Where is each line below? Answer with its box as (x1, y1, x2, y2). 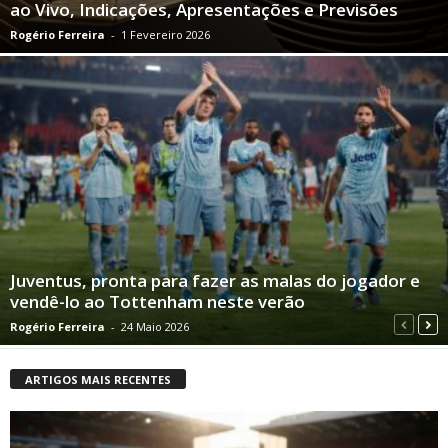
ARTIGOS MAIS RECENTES (25, 372, 171, 388)
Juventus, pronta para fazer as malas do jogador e (10, 269, 420, 293)
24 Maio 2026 (121, 319, 189, 335)
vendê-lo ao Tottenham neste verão (10, 290, 305, 314)
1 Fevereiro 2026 (121, 27, 210, 43)
